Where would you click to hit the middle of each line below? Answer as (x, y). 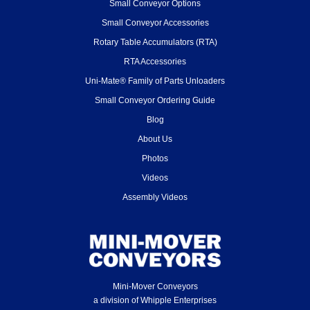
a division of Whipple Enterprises (155, 300)
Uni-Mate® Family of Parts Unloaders (155, 81)
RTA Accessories (155, 62)
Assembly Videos (155, 197)
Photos (155, 158)
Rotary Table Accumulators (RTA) (155, 42)
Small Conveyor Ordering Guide (155, 100)
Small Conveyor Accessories (155, 23)
